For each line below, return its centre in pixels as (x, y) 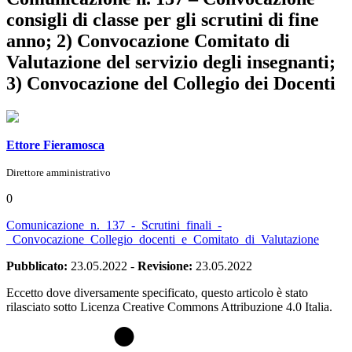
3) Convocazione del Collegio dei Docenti (171, 83)
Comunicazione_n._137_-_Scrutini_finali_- (114, 225)
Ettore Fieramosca (55, 145)
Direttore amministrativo (59, 172)
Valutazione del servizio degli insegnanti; (171, 62)
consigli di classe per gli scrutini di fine (163, 19)
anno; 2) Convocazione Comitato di (148, 40)
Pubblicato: (37, 266)
